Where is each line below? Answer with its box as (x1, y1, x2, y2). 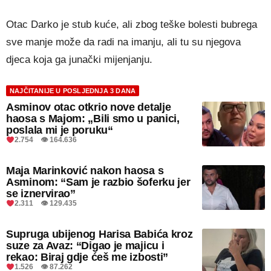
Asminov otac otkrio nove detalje (6, 100, 171, 113)
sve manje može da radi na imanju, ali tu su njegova (6, 36, 241, 48)
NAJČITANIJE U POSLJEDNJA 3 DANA (10, 87, 136, 94)
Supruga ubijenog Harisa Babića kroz (6, 227, 193, 240)
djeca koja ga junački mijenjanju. (6, 53, 152, 65)
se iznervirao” (6, 187, 76, 200)
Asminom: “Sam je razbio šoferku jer (6, 175, 191, 188)
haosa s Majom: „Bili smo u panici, (6, 112, 180, 125)
